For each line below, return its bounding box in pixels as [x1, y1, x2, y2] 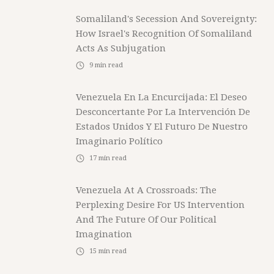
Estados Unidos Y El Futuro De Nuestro [76, 121, 248, 132]
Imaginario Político [76, 136, 163, 147]
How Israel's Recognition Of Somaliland [76, 28, 252, 39]
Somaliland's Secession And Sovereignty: [76, 13, 257, 24]
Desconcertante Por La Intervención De [76, 106, 250, 117]
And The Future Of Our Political [76, 214, 217, 225]
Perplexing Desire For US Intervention [76, 199, 245, 210]
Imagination [76, 229, 132, 240]
